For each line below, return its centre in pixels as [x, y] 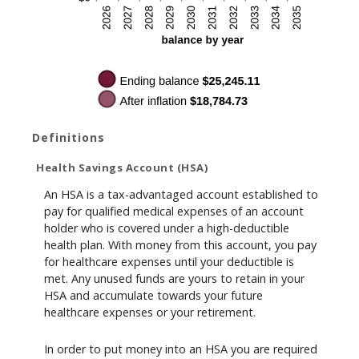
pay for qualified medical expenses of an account [174, 212]
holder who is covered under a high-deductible [167, 228]
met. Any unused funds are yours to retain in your [174, 279]
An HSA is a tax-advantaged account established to [181, 195]
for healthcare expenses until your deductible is [169, 262]
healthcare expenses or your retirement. [150, 313]
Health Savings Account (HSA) [122, 167]
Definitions [69, 137]
